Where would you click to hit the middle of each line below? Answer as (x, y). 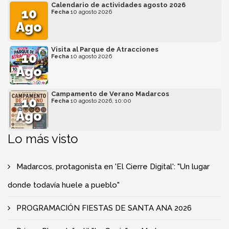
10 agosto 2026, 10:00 (100, 101)
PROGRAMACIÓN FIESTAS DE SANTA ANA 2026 (104, 208)
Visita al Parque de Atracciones (105, 49)
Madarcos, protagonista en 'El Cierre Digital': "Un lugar (113, 166)
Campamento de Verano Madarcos (110, 94)
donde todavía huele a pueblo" (64, 185)
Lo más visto (43, 139)
